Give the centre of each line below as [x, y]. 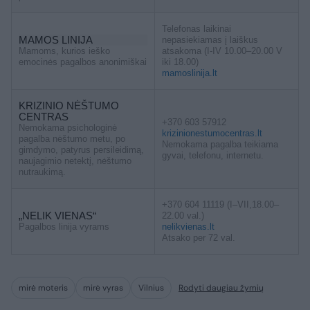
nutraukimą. [42, 172]
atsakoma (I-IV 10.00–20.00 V [222, 51]
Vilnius [151, 288]
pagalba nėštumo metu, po [72, 139]
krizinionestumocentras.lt [212, 134]
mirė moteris [43, 288]
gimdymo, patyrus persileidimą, [81, 150]
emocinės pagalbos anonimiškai [83, 62]
